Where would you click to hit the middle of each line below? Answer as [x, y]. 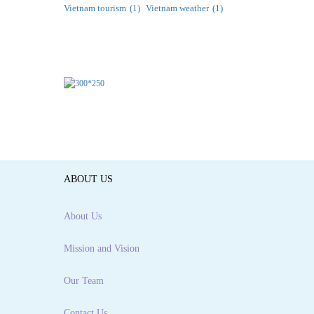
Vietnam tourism [95, 8]
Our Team [84, 281]
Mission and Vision [102, 249]
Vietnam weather [177, 8]
